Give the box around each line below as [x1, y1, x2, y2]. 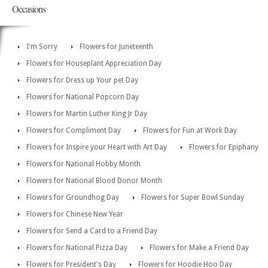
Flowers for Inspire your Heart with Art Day [26, 142, 167, 151]
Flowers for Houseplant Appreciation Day [26, 59, 162, 68]
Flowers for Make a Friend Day [150, 243, 249, 252]
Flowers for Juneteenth [80, 42, 153, 51]
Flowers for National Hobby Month [26, 159, 141, 168]
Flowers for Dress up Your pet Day [26, 75, 138, 84]
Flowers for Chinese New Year [26, 209, 123, 218]
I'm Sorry [26, 42, 57, 51]
